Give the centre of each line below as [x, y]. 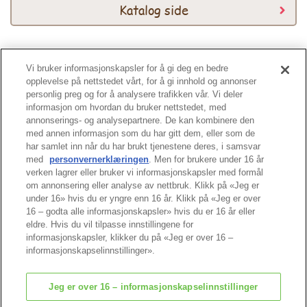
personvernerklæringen [99, 159]
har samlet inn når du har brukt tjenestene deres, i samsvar [144, 146]
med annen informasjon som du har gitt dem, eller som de [141, 133]
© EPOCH [153, 300]
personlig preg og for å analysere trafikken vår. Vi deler [135, 94]
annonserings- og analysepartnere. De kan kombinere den [140, 120]
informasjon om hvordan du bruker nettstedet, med [126, 107]
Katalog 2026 [172, 70]
